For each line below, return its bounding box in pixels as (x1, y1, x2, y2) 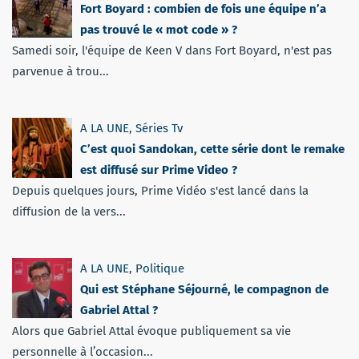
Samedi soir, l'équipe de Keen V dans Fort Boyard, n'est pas (12, 42, 332, 58)
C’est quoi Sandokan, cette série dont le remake (80, 141, 345, 156)
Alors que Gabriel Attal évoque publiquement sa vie (12, 323, 291, 338)
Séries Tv (135, 120, 183, 135)
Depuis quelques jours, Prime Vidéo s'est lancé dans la (12, 183, 309, 198)
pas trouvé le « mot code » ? (80, 22, 237, 37)
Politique (135, 260, 184, 276)
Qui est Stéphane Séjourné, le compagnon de (80, 281, 329, 296)
